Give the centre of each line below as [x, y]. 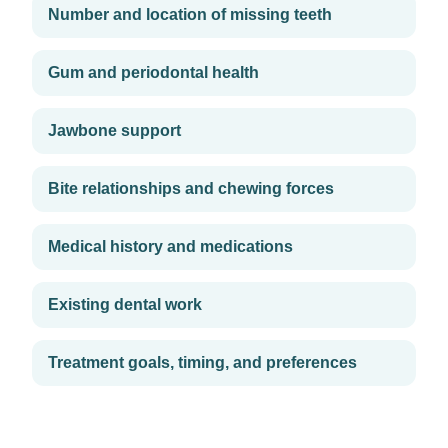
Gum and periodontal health [153, 72]
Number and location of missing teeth [190, 14]
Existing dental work [125, 304]
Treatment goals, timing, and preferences [202, 362]
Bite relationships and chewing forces [191, 188]
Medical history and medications [170, 246]
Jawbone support [114, 130]
